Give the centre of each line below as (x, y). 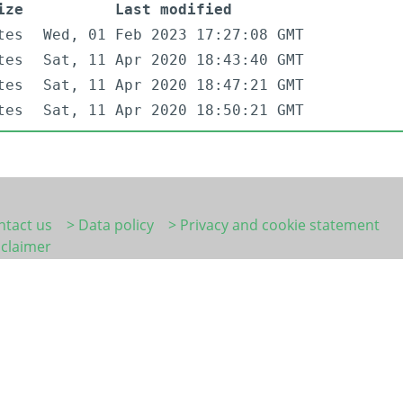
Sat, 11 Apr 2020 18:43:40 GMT (174, 60)
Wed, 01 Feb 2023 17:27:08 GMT (174, 35)
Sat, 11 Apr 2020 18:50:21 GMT (174, 111)
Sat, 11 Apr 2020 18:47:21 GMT (174, 85)
